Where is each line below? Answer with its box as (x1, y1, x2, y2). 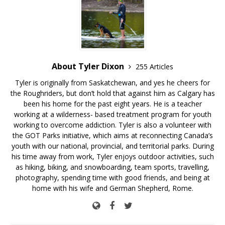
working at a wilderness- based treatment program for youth (14, 109, 211, 120)
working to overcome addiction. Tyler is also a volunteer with (14, 120, 211, 130)
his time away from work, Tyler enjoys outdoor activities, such (11, 152, 214, 162)
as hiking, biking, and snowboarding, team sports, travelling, (16, 162, 209, 172)
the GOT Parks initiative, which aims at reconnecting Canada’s (12, 131, 213, 141)
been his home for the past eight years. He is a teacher (23, 99, 202, 109)
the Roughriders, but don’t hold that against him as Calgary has (10, 88, 215, 98)
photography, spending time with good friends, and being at (15, 173, 210, 183)
